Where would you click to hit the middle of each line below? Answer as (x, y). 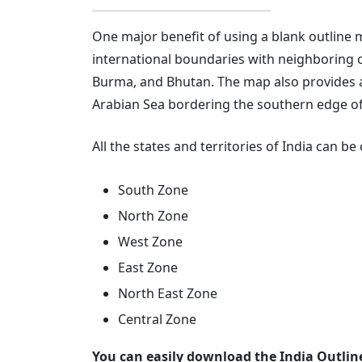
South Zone (153, 190)
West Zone (150, 242)
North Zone (153, 216)
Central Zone (157, 319)
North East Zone (168, 293)
